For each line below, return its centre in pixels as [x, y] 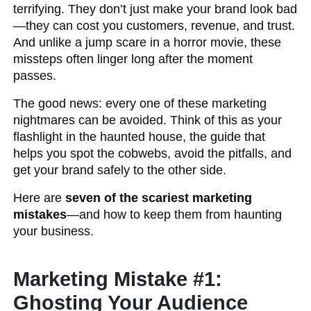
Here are [40, 198]
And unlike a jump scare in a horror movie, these [148, 42]
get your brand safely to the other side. [120, 170]
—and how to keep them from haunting [175, 215]
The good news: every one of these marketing [140, 103]
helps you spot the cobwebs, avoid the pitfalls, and [153, 153]
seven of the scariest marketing [159, 198]
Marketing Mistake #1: [118, 279]
